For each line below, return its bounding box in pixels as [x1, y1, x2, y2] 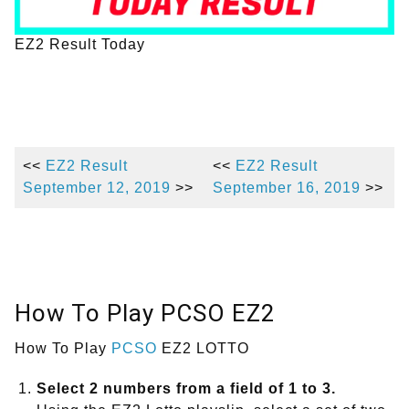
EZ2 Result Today [15, 37, 145, 53]
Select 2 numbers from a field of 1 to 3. [37, 381, 336, 397]
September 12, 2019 [23, 180, 171, 196]
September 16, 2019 [213, 180, 361, 196]
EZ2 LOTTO [157, 341, 249, 357]
